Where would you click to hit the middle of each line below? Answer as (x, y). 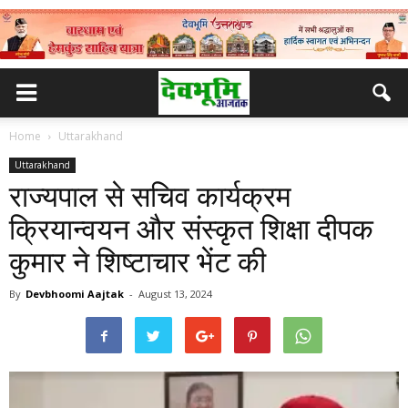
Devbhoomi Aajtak (75, 294)
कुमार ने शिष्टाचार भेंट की (138, 262)
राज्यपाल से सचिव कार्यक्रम (150, 197)
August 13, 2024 (175, 294)
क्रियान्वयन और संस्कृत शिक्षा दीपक (191, 229)
